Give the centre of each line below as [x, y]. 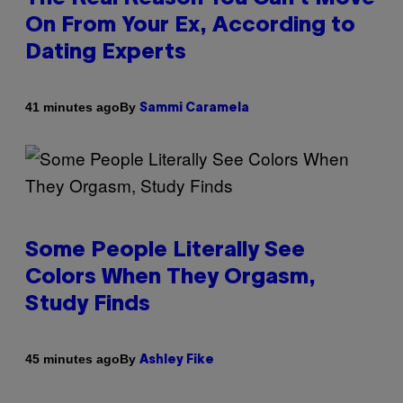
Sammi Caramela [194, 108]
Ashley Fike [177, 360]
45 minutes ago [72, 359]
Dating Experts [106, 53]
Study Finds [88, 304]
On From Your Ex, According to [190, 26]
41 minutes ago [72, 107]
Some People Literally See [165, 251]
